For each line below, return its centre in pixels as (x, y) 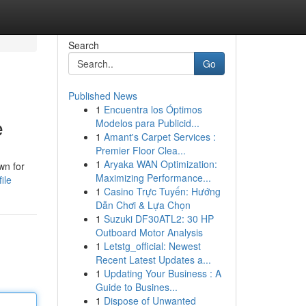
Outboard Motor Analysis (149, 232)
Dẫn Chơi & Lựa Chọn (143, 205)
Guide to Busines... (136, 287)
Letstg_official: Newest (152, 246)
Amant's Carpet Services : (159, 137)
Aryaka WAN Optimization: (160, 164)
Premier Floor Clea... (140, 150)
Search (83, 45)
